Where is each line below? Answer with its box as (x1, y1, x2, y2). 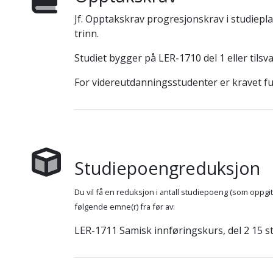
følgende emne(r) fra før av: (74, 201, 175, 212)
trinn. (74, 27, 99, 40)
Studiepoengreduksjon (74, 156, 260, 180)
